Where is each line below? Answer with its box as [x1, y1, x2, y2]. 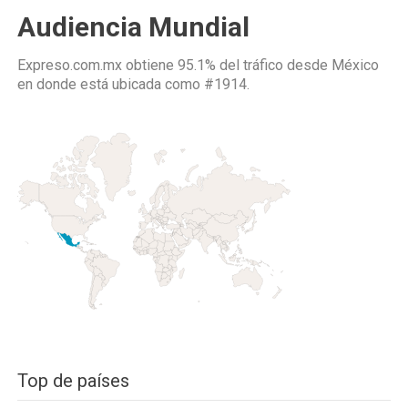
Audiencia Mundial [17, 11, 250, 43]
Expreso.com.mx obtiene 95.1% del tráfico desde [17, 56, 331, 74]
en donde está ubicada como [17, 76, 204, 93]
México [331, 56, 379, 74]
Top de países [17, 370, 129, 392]
